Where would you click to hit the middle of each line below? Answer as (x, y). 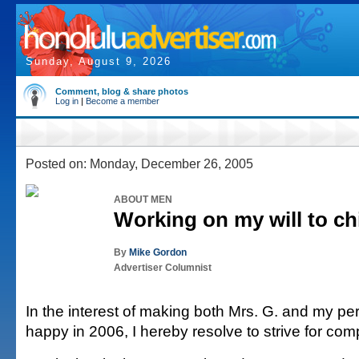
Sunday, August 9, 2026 (99, 61)
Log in (67, 101)
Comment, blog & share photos (122, 91)
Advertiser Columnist (163, 268)
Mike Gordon (158, 252)
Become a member (123, 101)
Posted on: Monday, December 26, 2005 (139, 163)
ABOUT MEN (143, 200)
